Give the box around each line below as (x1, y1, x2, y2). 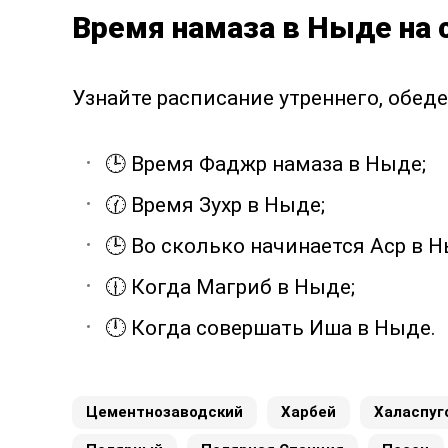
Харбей (281, 403, 336, 421)
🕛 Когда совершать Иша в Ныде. (105, 316, 436, 340)
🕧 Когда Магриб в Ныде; (105, 275, 355, 299)
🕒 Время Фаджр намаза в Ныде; (105, 152, 426, 176)
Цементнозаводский (86, 403, 243, 421)
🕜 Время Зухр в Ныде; (105, 193, 325, 217)
